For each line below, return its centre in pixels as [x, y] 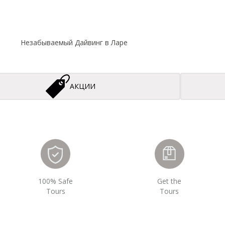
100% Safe [56, 181]
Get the [170, 181]
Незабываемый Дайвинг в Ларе [74, 43]
